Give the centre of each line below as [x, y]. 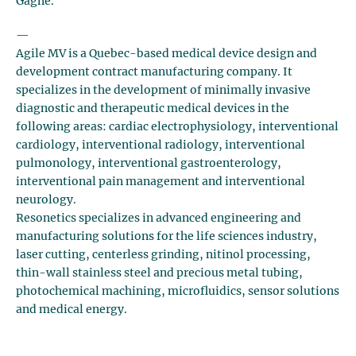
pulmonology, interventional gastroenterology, [149, 164]
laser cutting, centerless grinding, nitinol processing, [163, 255]
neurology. [46, 200]
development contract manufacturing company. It [154, 72]
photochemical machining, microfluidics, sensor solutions [178, 292]
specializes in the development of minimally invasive [163, 91]
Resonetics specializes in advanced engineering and [159, 219]
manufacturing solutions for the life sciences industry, [166, 237]
